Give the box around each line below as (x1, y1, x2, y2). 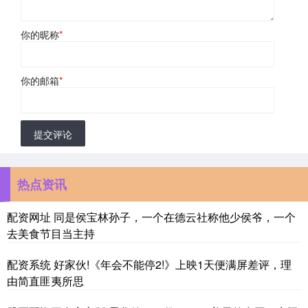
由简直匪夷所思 (7, 272, 84, 289)
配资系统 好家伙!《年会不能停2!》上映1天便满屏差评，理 (7, 256, 291, 272)
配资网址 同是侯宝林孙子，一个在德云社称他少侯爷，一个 (7, 208, 296, 225)
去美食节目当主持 (7, 225, 95, 241)
